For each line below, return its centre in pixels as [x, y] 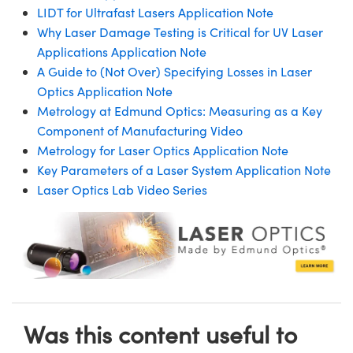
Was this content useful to [160, 334]
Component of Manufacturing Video [140, 130]
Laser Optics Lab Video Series [122, 189]
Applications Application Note [122, 51]
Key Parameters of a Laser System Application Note [184, 169]
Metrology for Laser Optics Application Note [163, 150]
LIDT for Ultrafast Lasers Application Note [155, 12]
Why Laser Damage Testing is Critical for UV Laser [180, 32]
